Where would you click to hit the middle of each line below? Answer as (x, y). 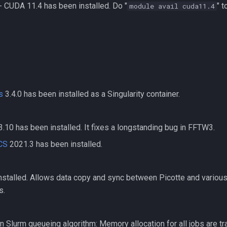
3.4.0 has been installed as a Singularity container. (91, 94)
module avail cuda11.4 (172, 6)
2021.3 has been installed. (55, 144)
